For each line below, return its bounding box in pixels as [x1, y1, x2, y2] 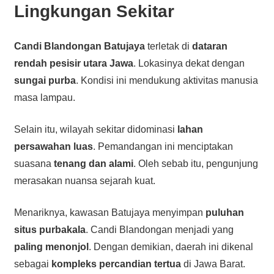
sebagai [13, 258, 51, 269]
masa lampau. [13, 92, 75, 103]
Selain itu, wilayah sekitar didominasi [13, 124, 177, 135]
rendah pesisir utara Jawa [13, 57, 133, 68]
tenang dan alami [53, 158, 133, 169]
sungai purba [13, 75, 76, 86]
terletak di [144, 40, 192, 51]
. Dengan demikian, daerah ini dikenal [88, 241, 253, 252]
